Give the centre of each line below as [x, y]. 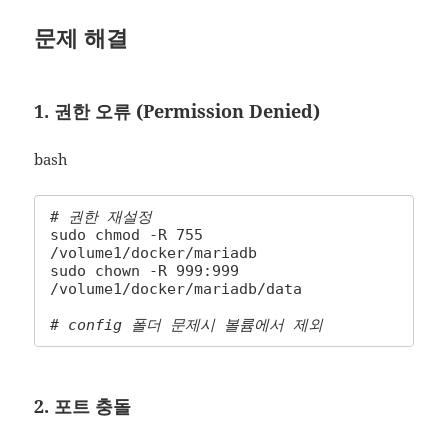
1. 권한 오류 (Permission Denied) [177, 111]
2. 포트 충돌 [83, 406]
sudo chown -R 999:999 [145, 271]
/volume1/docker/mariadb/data [176, 289]
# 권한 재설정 [101, 217]
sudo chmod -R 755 [127, 235]
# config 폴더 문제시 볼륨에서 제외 [187, 325]
